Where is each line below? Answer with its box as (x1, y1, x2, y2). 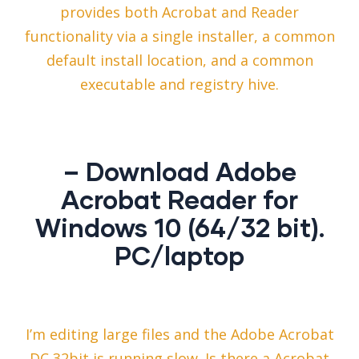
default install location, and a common (46, 50, 313, 71)
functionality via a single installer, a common (24, 26, 335, 46)
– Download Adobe (63, 155, 296, 188)
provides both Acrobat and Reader (60, 2, 299, 22)
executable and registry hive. (80, 75, 279, 95)
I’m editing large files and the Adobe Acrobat (25, 325, 334, 345)
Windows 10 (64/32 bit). (34, 212, 325, 244)
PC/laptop (115, 240, 244, 272)
